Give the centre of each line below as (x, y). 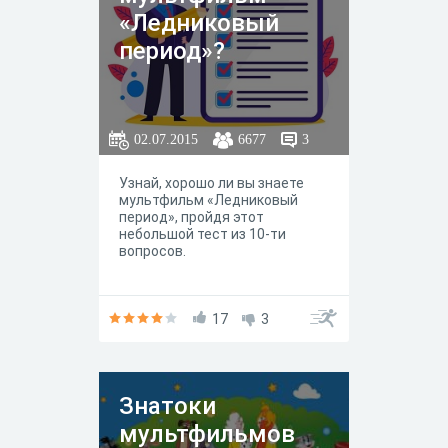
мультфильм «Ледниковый (208, 200)
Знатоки (167, 406)
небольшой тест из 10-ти (202, 234)
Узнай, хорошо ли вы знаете (211, 183)
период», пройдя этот (191, 217)
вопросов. (152, 251)
